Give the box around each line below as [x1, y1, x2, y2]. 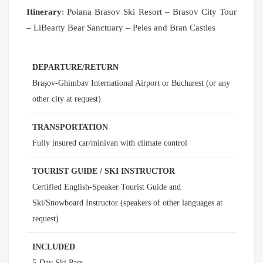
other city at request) [32, 95, 101, 104]
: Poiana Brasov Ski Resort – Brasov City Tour [62, 7, 237, 17]
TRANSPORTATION [32, 123, 108, 132]
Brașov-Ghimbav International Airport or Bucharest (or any [32, 79, 230, 88]
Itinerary [26, 7, 62, 17]
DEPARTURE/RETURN [32, 63, 119, 72]
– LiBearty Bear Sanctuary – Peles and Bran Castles [26, 23, 215, 33]
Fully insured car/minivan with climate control [32, 139, 187, 148]
